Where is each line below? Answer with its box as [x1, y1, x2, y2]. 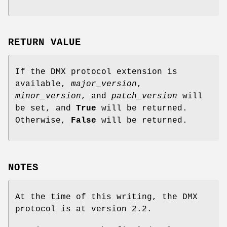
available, [15, 80, 71, 89]
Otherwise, [15, 116, 71, 126]
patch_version [111, 92, 177, 101]
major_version [71, 80, 137, 89]
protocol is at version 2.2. [15, 205, 152, 214]
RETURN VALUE [8, 37, 81, 49]
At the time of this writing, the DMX [15, 193, 198, 202]
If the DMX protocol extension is [15, 67, 177, 77]
